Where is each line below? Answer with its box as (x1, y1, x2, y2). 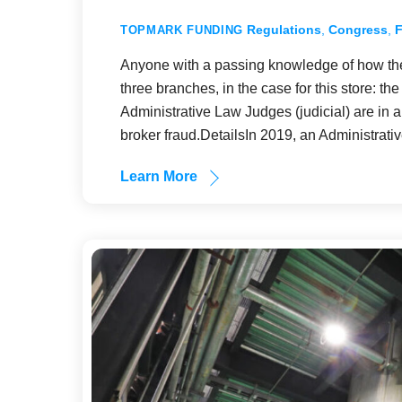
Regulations (246, 22, 321, 38)
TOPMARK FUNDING (120, 23, 243, 38)
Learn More (120, 169, 198, 185)
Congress (328, 22, 388, 38)
